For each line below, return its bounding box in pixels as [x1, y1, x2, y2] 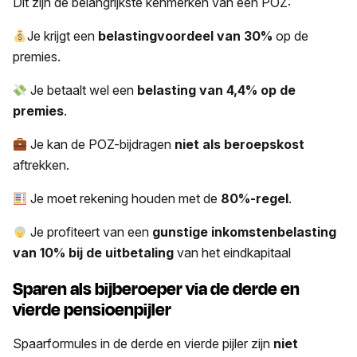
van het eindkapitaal [174, 244, 294, 261]
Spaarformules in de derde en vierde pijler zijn [13, 335, 270, 351]
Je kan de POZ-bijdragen [27, 135, 175, 152]
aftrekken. [13, 156, 69, 173]
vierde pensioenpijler [13, 296, 171, 323]
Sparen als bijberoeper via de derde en [13, 276, 300, 302]
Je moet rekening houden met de [27, 190, 218, 206]
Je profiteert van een [27, 223, 153, 240]
